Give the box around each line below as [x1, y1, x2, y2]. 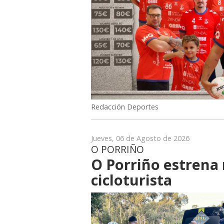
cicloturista [91, 169, 172, 189]
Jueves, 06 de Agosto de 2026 [91, 133, 189, 143]
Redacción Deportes [91, 101, 158, 111]
